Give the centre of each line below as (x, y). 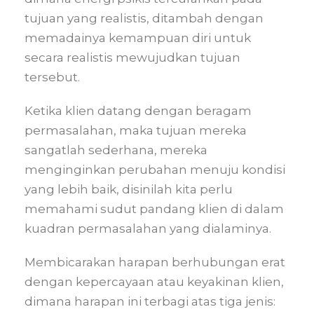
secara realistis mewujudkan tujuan (132, 57)
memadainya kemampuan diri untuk (138, 38)
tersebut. (52, 77)
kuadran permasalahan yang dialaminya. (148, 228)
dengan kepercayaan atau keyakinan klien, (154, 282)
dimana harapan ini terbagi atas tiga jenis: (150, 301)
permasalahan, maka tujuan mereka (136, 130)
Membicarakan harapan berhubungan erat (155, 262)
